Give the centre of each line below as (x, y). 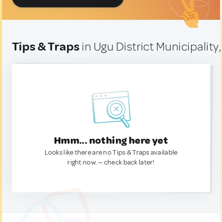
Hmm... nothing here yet (111, 140)
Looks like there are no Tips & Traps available (111, 152)
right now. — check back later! (111, 162)
